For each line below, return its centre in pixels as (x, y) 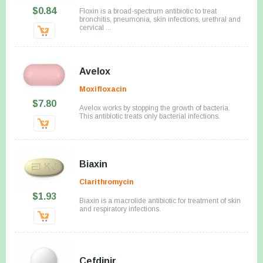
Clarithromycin (106, 182)
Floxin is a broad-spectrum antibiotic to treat (148, 11)
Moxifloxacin (103, 89)
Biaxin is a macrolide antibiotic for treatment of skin (160, 200)
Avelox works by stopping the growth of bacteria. (155, 108)
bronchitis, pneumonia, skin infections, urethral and (160, 19)
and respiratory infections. (120, 209)
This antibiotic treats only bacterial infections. (150, 116)
